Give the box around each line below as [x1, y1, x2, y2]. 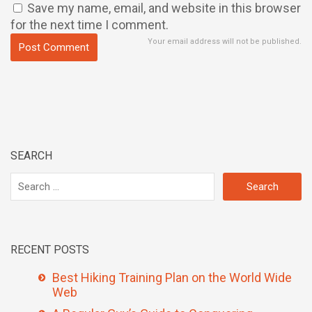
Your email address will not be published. [148, 37, 302, 46]
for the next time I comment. [10, 17, 169, 32]
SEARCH [10, 149, 52, 162]
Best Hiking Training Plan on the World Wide [52, 270, 292, 285]
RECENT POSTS [10, 243, 89, 256]
